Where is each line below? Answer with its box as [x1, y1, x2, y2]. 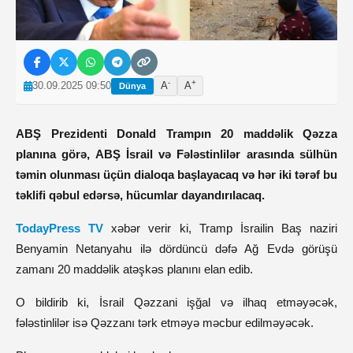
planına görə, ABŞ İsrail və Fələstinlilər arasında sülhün [16, 147, 337, 161]
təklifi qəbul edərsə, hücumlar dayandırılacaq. [16, 188, 265, 202]
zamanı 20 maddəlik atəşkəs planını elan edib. [16, 262, 253, 276]
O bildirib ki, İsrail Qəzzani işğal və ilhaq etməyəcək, [16, 295, 337, 309]
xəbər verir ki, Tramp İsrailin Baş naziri [103, 221, 337, 235]
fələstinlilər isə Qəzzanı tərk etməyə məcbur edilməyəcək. [16, 316, 317, 329]
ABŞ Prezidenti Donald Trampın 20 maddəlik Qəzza [16, 127, 337, 140]
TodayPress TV [16, 221, 104, 235]
